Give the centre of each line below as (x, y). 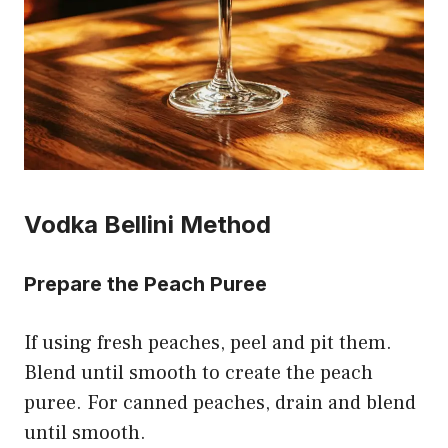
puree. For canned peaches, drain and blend (220, 402)
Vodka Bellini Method (147, 224)
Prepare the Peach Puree (145, 283)
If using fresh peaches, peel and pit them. (208, 342)
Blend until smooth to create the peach (198, 372)
